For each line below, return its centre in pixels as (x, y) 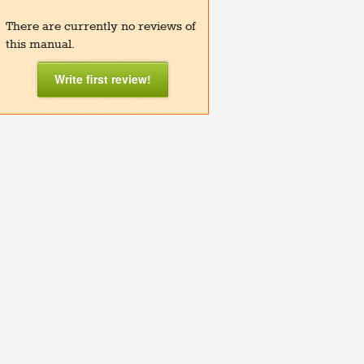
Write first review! (103, 78)
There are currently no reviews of (101, 26)
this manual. (40, 44)
